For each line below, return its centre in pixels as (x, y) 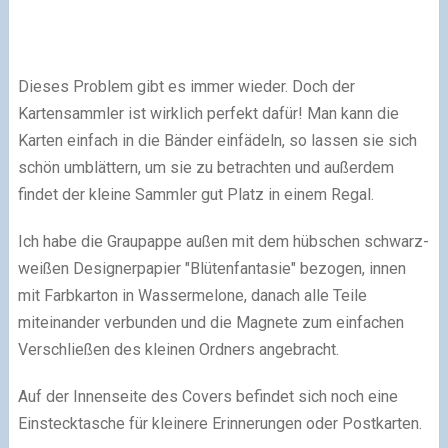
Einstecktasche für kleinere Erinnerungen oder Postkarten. (219, 423)
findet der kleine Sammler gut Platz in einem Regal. (197, 194)
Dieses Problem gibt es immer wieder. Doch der (186, 86)
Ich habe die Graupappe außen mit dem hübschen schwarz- (223, 241)
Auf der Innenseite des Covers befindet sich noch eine (207, 396)
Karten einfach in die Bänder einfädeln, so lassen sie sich (217, 140)
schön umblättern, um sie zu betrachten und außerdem (205, 167)
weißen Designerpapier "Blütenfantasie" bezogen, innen (211, 268)
